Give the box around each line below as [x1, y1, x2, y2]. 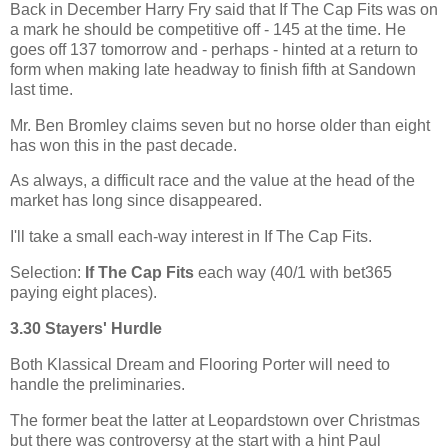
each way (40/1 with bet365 [194, 264, 392, 282]
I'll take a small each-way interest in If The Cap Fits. [10, 228, 372, 246]
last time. [10, 80, 77, 98]
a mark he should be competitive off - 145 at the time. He [10, 20, 406, 38]
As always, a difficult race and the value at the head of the [10, 172, 415, 190]
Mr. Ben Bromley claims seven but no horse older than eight [10, 116, 430, 134]
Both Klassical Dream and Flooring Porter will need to [10, 355, 390, 373]
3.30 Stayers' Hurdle [10, 319, 162, 337]
